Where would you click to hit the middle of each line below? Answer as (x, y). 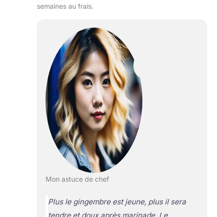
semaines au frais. (65, 6)
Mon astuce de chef (77, 179)
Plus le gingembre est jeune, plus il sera (117, 202)
